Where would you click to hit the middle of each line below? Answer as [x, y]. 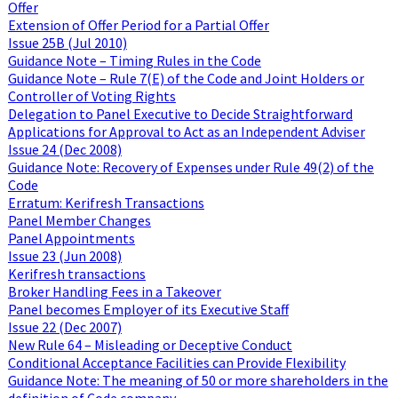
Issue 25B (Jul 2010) [67, 42]
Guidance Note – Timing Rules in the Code [134, 60]
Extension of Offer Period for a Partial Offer [138, 24]
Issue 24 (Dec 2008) [64, 149]
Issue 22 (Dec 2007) [64, 326]
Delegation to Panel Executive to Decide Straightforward [180, 113]
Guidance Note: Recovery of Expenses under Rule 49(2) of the [191, 167]
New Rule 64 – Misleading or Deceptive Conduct [150, 344]
